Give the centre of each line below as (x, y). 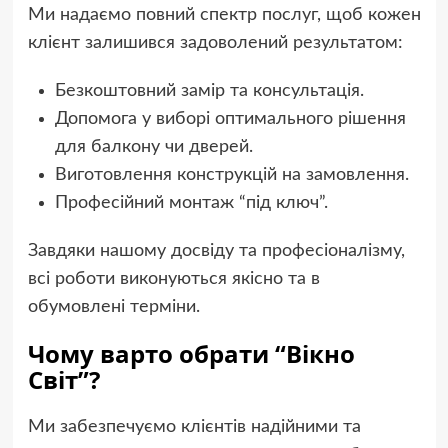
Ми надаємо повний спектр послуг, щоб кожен (224, 15)
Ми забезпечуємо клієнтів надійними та (194, 427)
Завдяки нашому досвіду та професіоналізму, (216, 251)
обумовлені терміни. (113, 307)
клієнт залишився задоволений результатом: (215, 43)
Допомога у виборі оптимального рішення (230, 119)
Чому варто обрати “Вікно (191, 354)
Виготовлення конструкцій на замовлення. (231, 175)
